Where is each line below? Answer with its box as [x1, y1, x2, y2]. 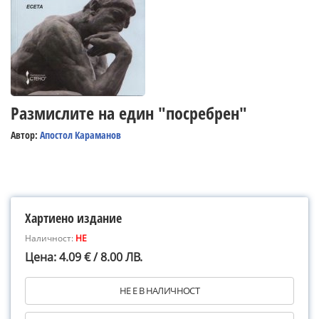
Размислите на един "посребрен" [11, 101, 247, 125]
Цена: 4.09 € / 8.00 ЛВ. [25, 249, 142, 265]
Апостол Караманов [40, 128, 121, 142]
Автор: [11, 128, 40, 142]
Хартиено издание [25, 209, 122, 226]
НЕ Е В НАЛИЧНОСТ [119, 284, 200, 297]
